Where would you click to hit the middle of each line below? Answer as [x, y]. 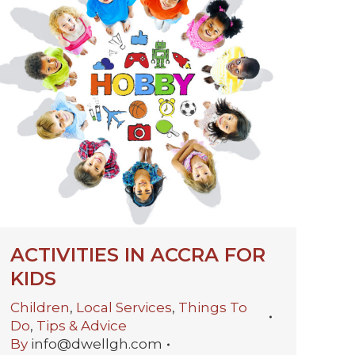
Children [40, 308]
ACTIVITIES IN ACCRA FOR [138, 255]
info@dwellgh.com [97, 344]
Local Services [124, 308]
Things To [213, 308]
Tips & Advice [82, 326]
